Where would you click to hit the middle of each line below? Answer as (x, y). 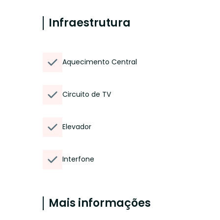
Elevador (77, 127)
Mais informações (100, 203)
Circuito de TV (87, 94)
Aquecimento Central (100, 62)
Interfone (78, 159)
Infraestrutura (90, 23)
